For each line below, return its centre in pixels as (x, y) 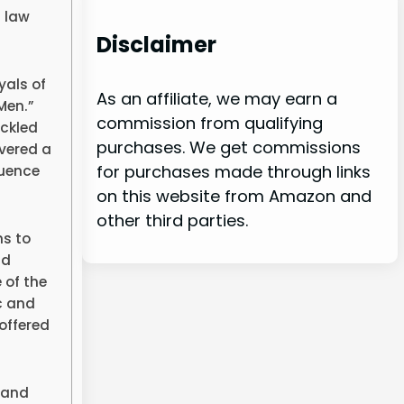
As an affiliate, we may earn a (216, 98)
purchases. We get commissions (228, 147)
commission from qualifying (209, 123)
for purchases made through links (233, 171)
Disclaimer (156, 44)
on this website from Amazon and (234, 196)
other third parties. (172, 220)
